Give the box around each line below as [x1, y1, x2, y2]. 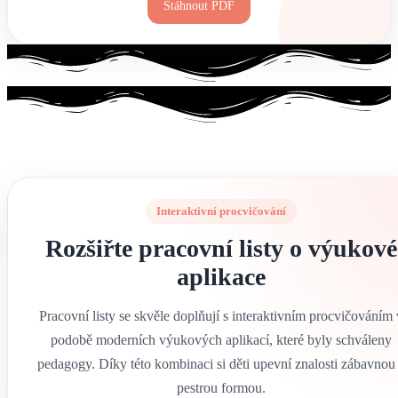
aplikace [177, 262, 266, 291]
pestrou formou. [177, 379, 266, 395]
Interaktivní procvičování [156, 203, 286, 218]
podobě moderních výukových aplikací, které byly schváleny [51, 331, 392, 347]
